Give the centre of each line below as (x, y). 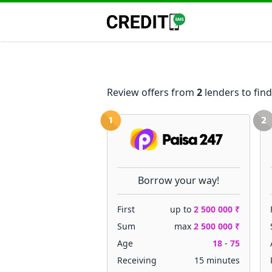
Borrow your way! (178, 180)
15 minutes (217, 260)
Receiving (137, 260)
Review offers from (152, 92)
